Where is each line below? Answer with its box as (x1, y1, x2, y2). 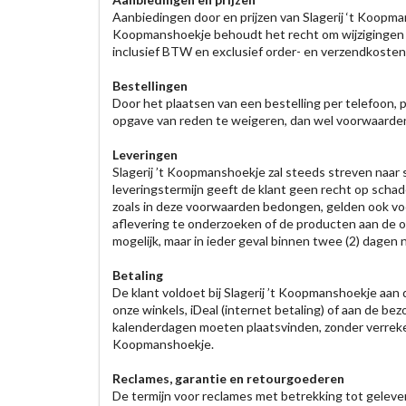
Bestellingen (111, 78, 188, 93)
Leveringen (111, 147, 178, 162)
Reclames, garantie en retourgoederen (111, 371, 344, 386)
